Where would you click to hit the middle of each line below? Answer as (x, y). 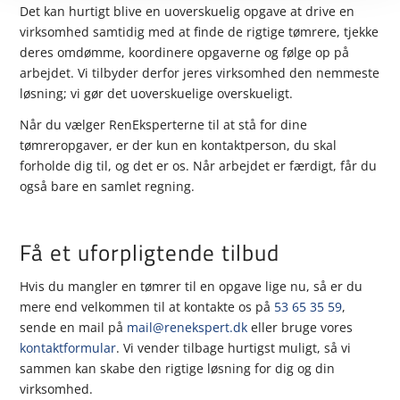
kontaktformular (68, 347)
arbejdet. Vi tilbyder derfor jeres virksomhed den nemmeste (200, 72)
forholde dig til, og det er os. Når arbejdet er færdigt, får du (199, 165)
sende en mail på (74, 327)
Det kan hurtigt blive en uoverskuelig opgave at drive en (187, 11)
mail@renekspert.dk (187, 327)
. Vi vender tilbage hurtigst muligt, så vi (234, 347)
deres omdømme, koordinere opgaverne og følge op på (185, 52)
